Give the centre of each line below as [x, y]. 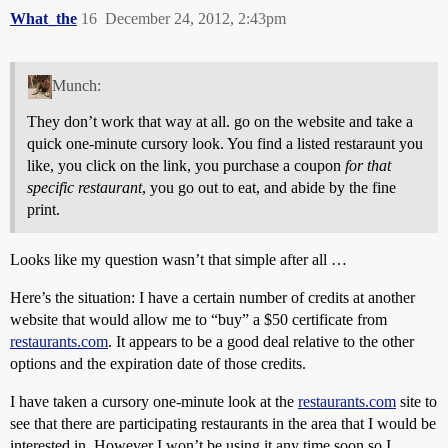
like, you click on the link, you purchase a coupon [186, 166]
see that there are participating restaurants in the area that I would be [223, 424]
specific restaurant [84, 188]
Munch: [76, 86]
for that [368, 166]
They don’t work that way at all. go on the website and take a [220, 122]
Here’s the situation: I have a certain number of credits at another [212, 298]
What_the [43, 19]
